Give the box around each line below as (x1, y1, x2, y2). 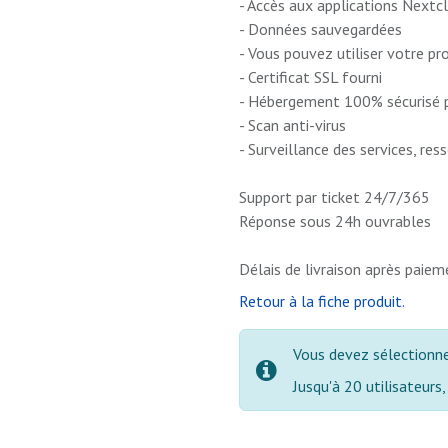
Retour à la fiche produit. (239, 291, 405, 311)
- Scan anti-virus (239, 115, 346, 135)
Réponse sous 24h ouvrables (239, 211, 431, 231)
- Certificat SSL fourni (239, 67, 382, 87)
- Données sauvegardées (239, 19, 402, 39)
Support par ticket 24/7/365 (239, 187, 430, 207)
